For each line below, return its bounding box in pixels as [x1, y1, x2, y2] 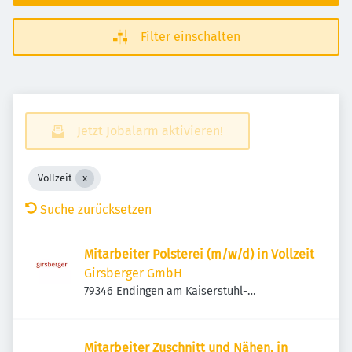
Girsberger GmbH [84, 266, 182, 280]
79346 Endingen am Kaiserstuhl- [84, 284, 247, 298]
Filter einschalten [140, 29, 240, 44]
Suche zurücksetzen [40, 202, 152, 217]
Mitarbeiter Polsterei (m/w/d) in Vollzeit [84, 247, 314, 262]
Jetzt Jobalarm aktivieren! [77, 123, 223, 138]
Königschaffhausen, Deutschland [84, 301, 249, 314]
